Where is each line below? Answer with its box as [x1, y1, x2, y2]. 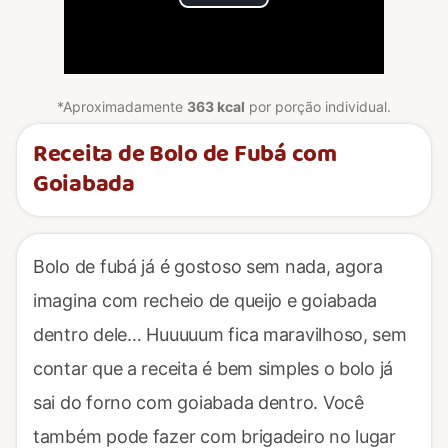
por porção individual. [245, 97, 391, 115]
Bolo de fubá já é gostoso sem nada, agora [33, 255, 383, 277]
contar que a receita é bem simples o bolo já [33, 357, 394, 379]
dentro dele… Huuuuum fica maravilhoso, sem [33, 323, 407, 345]
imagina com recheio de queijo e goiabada [33, 289, 378, 311]
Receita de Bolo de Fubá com [33, 135, 337, 174]
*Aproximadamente [57, 97, 187, 115]
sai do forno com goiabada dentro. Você [33, 391, 364, 413]
